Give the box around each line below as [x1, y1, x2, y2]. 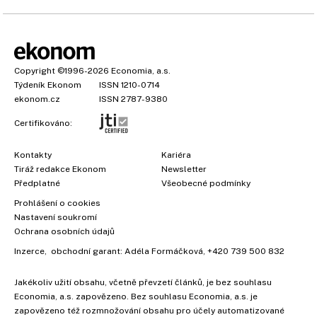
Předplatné [14, 178, 60, 189]
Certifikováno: [14, 117, 72, 128]
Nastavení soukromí [14, 212, 97, 223]
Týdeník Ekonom [14, 80, 81, 91]
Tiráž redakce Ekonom [14, 164, 106, 175]
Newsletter [161, 164, 207, 175]
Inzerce [14, 246, 45, 257]
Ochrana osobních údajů [14, 226, 115, 237]
